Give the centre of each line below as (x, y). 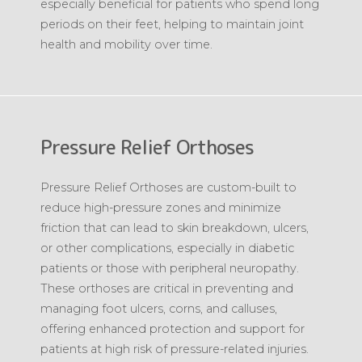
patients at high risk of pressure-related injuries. (175, 349)
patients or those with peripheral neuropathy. (170, 268)
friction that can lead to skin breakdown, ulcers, (175, 227)
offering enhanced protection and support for (173, 328)
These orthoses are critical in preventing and (167, 288)
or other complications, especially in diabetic (167, 248)
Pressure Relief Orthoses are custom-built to (168, 187)
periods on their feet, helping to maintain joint (172, 24)
